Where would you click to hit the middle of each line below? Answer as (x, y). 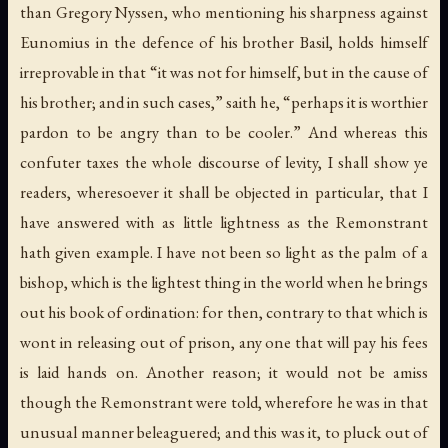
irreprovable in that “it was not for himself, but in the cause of (224, 72)
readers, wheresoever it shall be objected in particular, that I (224, 192)
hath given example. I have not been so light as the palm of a (224, 252)
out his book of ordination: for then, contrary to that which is (224, 312)
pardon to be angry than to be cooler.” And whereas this (224, 132)
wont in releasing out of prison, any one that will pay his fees (224, 342)
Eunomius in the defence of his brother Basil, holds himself (224, 42)
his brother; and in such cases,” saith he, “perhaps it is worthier (224, 102)
